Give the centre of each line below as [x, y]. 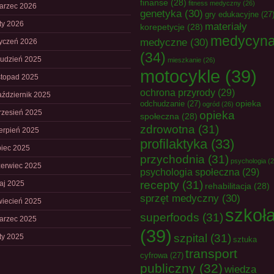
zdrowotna [168, 129]
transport [211, 254]
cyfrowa [154, 255]
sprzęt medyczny [180, 198]
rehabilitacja [228, 186]
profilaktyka [174, 144]
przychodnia [172, 159]
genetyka [161, 13]
